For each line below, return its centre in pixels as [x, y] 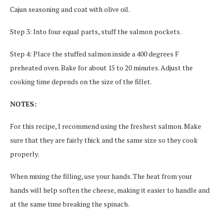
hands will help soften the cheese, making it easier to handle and [110, 190]
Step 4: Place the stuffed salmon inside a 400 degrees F [94, 54]
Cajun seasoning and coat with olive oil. [70, 9]
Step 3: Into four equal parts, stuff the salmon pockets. [96, 31]
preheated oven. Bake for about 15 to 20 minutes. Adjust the [101, 68]
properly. [25, 154]
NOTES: [23, 104]
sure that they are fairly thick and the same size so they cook [104, 140]
